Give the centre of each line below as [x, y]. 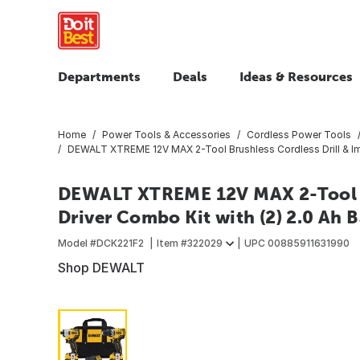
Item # [172, 243]
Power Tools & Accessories [166, 134]
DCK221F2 [120, 243]
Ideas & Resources [296, 76]
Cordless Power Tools [299, 134]
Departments [99, 76]
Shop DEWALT [101, 267]
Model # [77, 243]
